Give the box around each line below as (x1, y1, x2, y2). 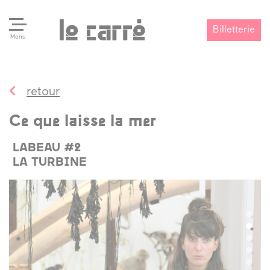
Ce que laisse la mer (9, 114, 156, 130)
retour (27, 86, 60, 98)
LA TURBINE (12, 157, 87, 169)
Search (26, 98, 57, 107)
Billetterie (212, 25, 255, 35)
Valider (206, 104, 237, 114)
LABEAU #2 (12, 142, 81, 154)
